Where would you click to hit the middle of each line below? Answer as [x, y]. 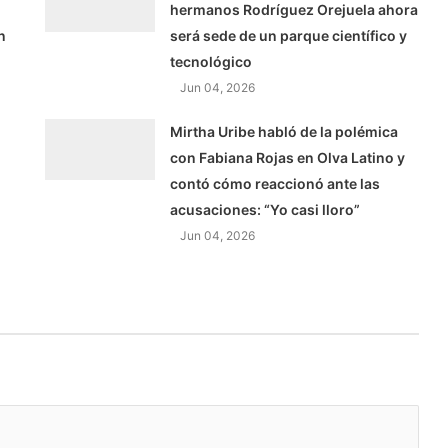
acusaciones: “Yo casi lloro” [265, 209]
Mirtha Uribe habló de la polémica [284, 131]
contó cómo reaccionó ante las [275, 183]
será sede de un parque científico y [289, 35]
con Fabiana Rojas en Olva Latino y [288, 157]
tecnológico [211, 61]
